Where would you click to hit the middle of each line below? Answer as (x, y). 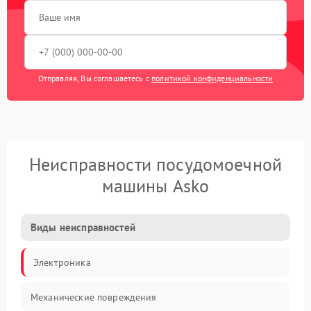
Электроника (62, 262)
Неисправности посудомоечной (155, 164)
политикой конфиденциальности (212, 78)
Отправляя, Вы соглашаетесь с (95, 78)
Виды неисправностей (83, 227)
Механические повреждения (94, 297)
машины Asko (155, 185)
